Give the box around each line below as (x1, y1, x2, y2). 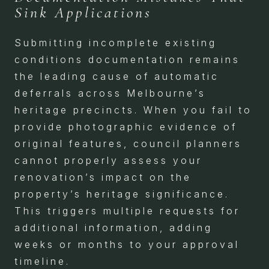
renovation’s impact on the (14, 171, 192, 183)
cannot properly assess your (14, 154, 202, 166)
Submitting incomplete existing (14, 36, 217, 49)
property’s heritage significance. (14, 187, 229, 200)
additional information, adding (14, 221, 213, 234)
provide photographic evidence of (14, 120, 237, 133)
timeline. (14, 255, 70, 267)
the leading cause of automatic (14, 70, 219, 82)
